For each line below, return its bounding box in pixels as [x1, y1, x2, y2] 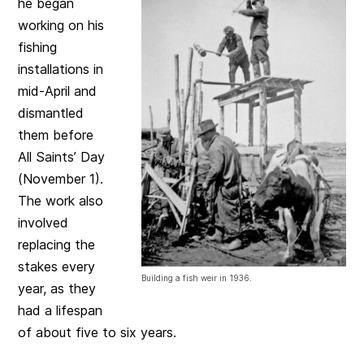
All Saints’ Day [18, 148, 106, 165]
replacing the [18, 236, 96, 253]
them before [18, 126, 94, 143]
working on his [18, 16, 105, 33]
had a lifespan [18, 301, 103, 318]
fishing [18, 38, 58, 55]
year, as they [18, 279, 97, 297]
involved [18, 214, 69, 231]
